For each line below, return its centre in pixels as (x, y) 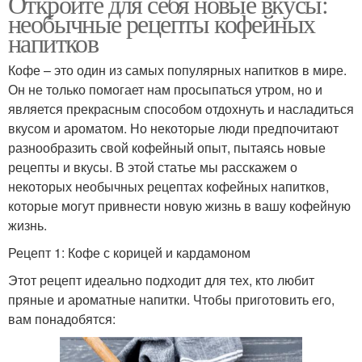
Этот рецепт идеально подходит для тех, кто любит (161, 280)
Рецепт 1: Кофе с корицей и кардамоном (129, 253)
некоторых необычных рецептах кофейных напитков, (168, 187)
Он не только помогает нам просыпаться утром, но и (165, 90)
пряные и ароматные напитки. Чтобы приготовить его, (171, 300)
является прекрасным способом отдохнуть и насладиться (181, 109)
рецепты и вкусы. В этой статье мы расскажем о (153, 167)
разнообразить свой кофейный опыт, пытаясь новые (167, 148)
